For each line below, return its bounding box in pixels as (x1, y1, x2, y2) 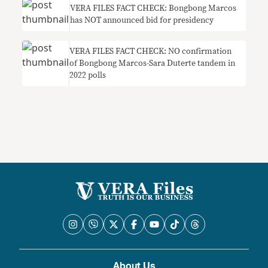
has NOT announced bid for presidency (69, 16, 214, 25)
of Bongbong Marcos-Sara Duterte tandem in (69, 59, 236, 68)
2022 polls (69, 71, 106, 80)
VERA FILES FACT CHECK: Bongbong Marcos (69, 4, 236, 13)
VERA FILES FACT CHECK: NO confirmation (69, 47, 232, 56)
